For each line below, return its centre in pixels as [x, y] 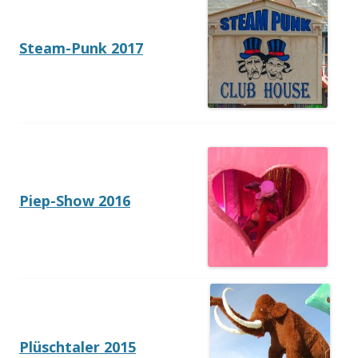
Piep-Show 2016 [75, 201]
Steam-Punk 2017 [81, 48]
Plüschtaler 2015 [78, 347]
